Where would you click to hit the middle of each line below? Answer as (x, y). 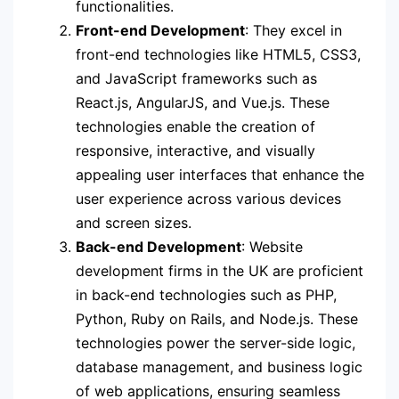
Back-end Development (159, 246)
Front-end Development (160, 30)
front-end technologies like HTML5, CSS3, (218, 54)
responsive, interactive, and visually (195, 150)
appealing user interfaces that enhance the (220, 174)
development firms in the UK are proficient (220, 270)
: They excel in (293, 30)
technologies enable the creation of (195, 126)
